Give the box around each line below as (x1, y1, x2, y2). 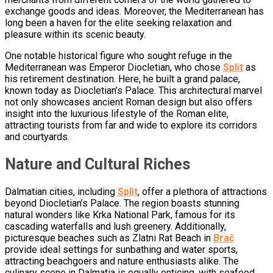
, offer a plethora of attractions (138, 185, 267, 197)
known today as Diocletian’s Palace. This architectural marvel (5, 85, 262, 97)
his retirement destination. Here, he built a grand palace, (5, 73, 240, 85)
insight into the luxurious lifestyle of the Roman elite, (5, 108, 229, 120)
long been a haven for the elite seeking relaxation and (5, 17, 232, 29)
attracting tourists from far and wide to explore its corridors (5, 119, 257, 132)
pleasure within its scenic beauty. (5, 29, 146, 41)
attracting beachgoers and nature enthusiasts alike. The (5, 255, 239, 267)
